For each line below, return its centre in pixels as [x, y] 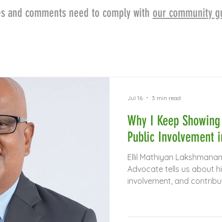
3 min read [166, 98]
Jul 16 [135, 98]
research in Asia [156, 193]
